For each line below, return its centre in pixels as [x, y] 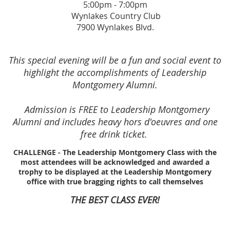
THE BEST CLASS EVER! [115, 200]
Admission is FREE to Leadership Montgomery [117, 110]
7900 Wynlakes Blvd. [115, 27]
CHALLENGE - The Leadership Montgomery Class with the [115, 152]
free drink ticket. [115, 134]
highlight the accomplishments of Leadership [115, 73]
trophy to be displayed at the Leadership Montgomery [115, 172]
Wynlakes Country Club [115, 16]
